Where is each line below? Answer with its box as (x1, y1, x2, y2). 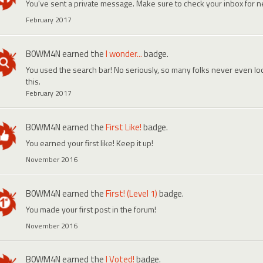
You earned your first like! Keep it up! (25, 136, 153, 149)
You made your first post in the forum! (25, 203, 156, 215)
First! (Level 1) (105, 186, 157, 200)
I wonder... (105, 46, 142, 60)
